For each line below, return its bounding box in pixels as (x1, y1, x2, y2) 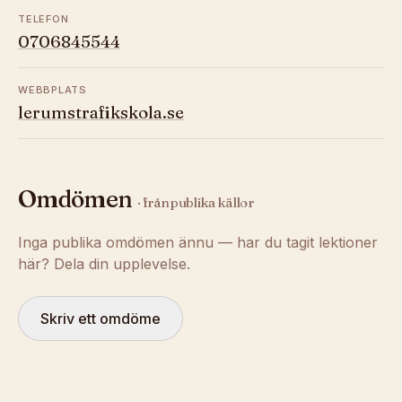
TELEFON (18, 13, 69, 25)
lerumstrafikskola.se (18, 101, 184, 123)
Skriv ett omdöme (40, 310, 161, 328)
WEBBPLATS (18, 83, 87, 96)
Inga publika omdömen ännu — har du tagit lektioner (18, 233, 378, 251)
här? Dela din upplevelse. (18, 255, 190, 273)
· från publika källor (136, 194, 255, 211)
